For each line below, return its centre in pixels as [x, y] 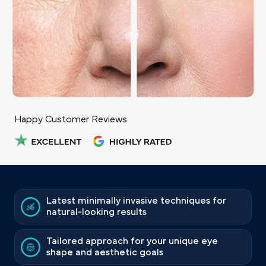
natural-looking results [96, 212]
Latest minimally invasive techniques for [136, 201]
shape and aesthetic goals [105, 252]
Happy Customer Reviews [71, 119]
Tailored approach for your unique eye [132, 241]
